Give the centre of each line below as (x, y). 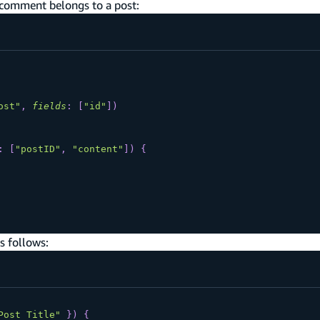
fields (49, 106)
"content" (97, 149)
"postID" (37, 149)
